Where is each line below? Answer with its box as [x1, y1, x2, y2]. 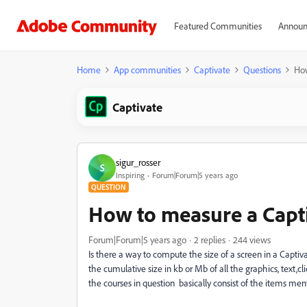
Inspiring [116, 169, 145, 180]
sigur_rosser [116, 156, 160, 168]
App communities [114, 64, 181, 75]
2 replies [194, 234, 225, 245]
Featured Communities [173, 20, 262, 32]
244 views [233, 234, 271, 245]
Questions [243, 64, 281, 75]
